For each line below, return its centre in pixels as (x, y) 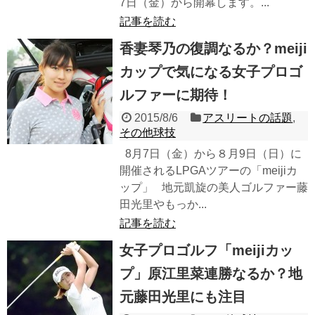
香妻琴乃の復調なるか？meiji (213, 49)
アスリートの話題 (248, 118)
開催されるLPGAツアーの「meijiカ (208, 171)
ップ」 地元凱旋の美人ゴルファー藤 (214, 188)
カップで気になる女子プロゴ (211, 72)
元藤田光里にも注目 (183, 297)
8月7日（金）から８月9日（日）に (211, 154)
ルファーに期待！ (176, 95)
